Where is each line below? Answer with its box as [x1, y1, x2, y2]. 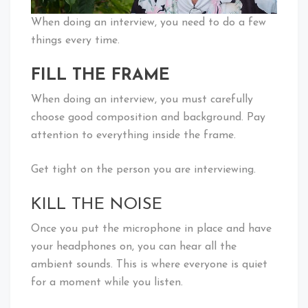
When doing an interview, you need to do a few [31, 16, 266, 28]
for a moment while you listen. [31, 276, 183, 288]
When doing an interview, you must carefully [31, 93, 253, 105]
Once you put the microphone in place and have [31, 223, 272, 234]
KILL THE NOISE [31, 196, 162, 213]
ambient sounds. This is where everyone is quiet [31, 258, 267, 270]
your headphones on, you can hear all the [31, 241, 236, 252]
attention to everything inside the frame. [31, 129, 236, 141]
